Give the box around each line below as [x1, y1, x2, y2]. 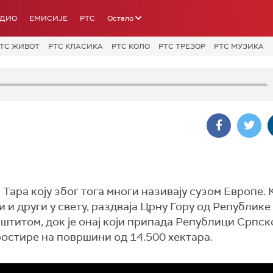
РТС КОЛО [112, 41, 150, 51]
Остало [107, 13, 133, 23]
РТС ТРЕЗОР [158, 41, 205, 51]
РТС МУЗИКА [214, 41, 264, 51]
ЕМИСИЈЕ [29, 13, 68, 23]
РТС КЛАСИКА [48, 41, 103, 51]
